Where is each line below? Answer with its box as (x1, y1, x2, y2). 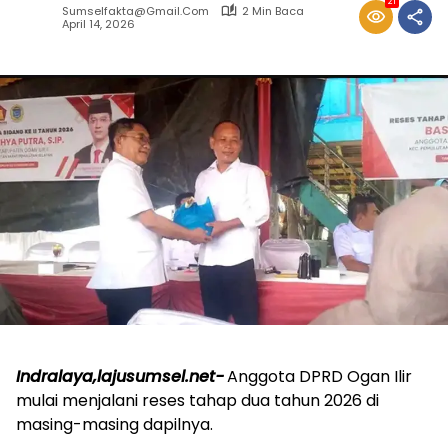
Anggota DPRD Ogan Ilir (227, 364, 412, 388)
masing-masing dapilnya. (16, 412, 213, 436)
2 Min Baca (242, 2, 304, 19)
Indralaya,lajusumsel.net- (16, 364, 224, 388)
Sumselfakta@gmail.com (62, 2, 209, 19)
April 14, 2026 (62, 16, 135, 33)
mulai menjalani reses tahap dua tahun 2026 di (16, 388, 379, 412)
